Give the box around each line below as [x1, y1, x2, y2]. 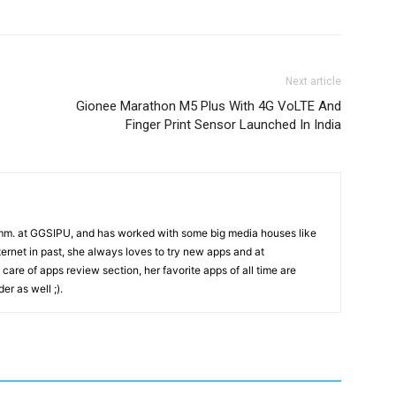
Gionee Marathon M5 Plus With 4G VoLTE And [76, 97, 341, 114]
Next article [286, 74, 341, 88]
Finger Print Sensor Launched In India [126, 116, 341, 133]
